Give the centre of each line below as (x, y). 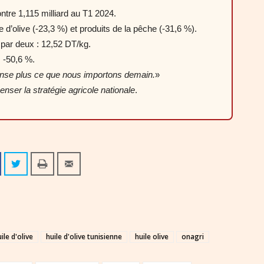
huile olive (152, 237)
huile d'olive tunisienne (84, 237)
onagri (193, 237)
